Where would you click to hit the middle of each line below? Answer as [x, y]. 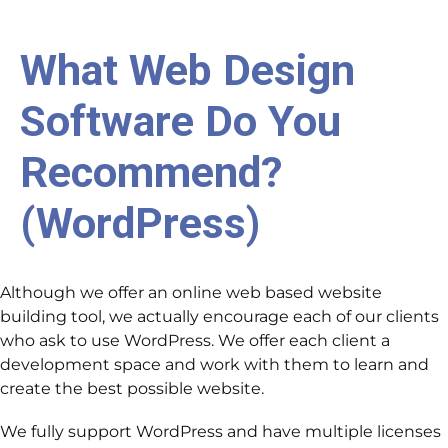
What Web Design [187, 70]
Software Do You [180, 121]
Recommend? [151, 172]
